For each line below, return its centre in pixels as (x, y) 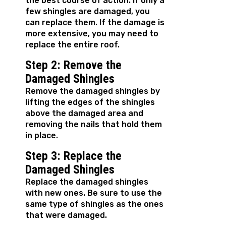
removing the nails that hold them (94, 125)
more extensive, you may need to (92, 34)
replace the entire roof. (72, 45)
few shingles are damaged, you (88, 12)
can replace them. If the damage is (95, 23)
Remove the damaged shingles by (93, 91)
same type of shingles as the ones (94, 204)
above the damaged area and (84, 114)
